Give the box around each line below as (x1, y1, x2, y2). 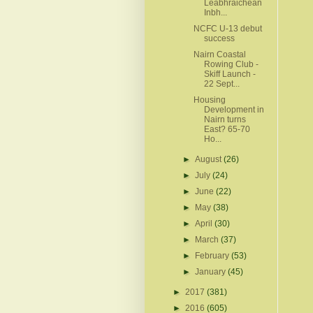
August (195, 154, 224, 164)
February (195, 250, 232, 261)
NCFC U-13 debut (193, 23, 262, 34)
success (203, 33, 235, 43)
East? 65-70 (203, 124, 250, 134)
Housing (193, 94, 226, 105)
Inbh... (203, 7, 227, 17)
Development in (203, 104, 264, 115)
